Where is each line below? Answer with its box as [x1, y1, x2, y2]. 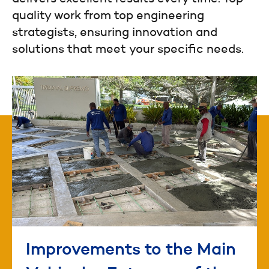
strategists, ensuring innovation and [12, 27, 217, 40]
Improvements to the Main [26, 242, 236, 259]
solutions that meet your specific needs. [12, 44, 244, 56]
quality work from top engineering [12, 10, 204, 23]
